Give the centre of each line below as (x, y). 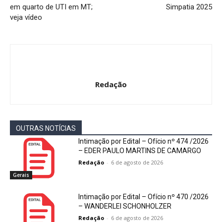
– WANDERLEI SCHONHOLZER (125, 206)
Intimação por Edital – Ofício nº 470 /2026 (144, 196)
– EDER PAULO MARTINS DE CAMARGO (140, 151)
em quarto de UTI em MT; (51, 7)
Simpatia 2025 (189, 7)
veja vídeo (26, 18)
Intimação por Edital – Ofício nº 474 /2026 (144, 141)
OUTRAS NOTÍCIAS (46, 129)
